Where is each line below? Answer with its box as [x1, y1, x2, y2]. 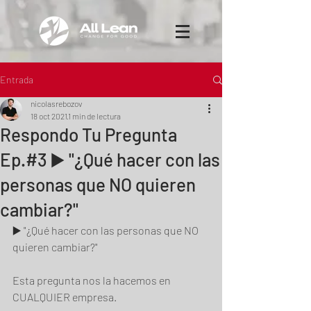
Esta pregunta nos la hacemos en [12, 274, 173, 287]
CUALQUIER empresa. [12, 290, 119, 303]
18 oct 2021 [31, 111, 67, 121]
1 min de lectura [68, 111, 121, 121]
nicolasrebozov [31, 99, 82, 108]
